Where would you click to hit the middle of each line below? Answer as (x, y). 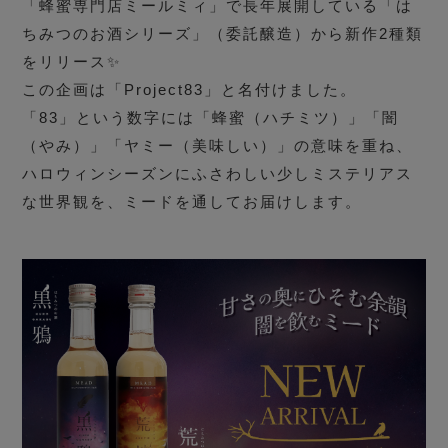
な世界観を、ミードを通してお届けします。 (192, 202)
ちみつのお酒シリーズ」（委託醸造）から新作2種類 (223, 34)
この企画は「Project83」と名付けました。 (190, 90)
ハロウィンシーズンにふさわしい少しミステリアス (218, 174)
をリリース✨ (72, 62)
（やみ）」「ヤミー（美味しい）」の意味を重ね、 (218, 146)
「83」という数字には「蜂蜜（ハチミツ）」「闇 (211, 118)
